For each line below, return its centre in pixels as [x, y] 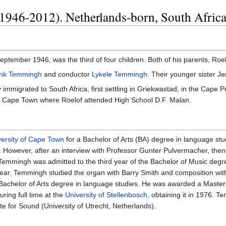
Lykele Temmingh [120, 74]
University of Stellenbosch [106, 194]
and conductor [67, 74]
